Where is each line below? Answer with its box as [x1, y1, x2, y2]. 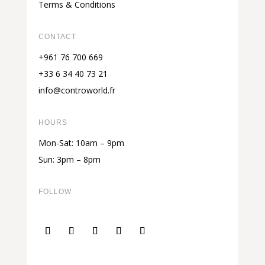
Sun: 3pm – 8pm [38, 154, 101, 166]
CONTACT [38, 33, 76, 41]
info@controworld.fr [38, 85, 115, 96]
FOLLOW [38, 188, 72, 196]
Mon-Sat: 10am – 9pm [38, 137, 124, 149]
